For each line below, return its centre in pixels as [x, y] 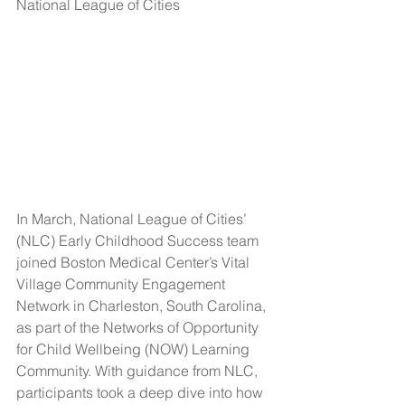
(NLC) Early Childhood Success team [139, 241]
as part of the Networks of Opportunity [139, 328]
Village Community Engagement [122, 284]
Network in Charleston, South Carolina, [143, 306]
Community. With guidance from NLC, [139, 371]
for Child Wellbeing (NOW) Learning [135, 349]
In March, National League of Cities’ [133, 219]
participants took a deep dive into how [141, 393]
